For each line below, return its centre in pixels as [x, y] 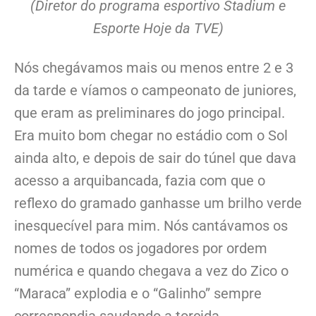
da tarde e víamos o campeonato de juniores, [155, 91]
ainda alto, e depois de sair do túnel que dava [155, 158]
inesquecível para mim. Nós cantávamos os [151, 226]
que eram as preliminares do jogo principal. [150, 113]
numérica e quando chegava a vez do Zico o [151, 271]
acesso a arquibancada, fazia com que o [140, 181]
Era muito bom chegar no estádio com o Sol [151, 136]
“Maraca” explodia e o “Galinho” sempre [138, 294]
